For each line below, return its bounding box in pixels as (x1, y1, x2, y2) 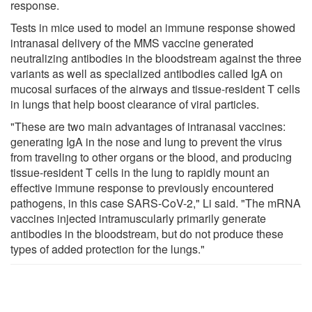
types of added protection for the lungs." (10, 240, 205, 257)
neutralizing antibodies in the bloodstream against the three (10, 49, 302, 66)
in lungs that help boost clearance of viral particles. (10, 95, 259, 112)
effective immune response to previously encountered (10, 179, 274, 196)
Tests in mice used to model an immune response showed (10, 19, 295, 36)
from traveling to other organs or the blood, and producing (10, 148, 292, 165)
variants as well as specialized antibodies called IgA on (10, 65, 283, 81)
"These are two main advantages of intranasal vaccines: (10, 118, 286, 134)
